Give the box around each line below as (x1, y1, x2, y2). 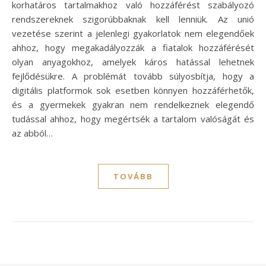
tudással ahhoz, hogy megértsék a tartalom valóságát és (12, 112, 254, 125)
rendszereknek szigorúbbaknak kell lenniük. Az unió (12, 12, 254, 25)
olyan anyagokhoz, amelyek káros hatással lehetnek (12, 55, 254, 68)
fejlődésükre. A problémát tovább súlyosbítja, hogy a (12, 69, 254, 82)
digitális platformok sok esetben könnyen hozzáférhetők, (12, 84, 254, 96)
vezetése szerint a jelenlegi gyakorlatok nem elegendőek (12, 27, 254, 39)
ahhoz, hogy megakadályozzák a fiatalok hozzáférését (12, 41, 254, 53)
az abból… (12, 126, 53, 139)
